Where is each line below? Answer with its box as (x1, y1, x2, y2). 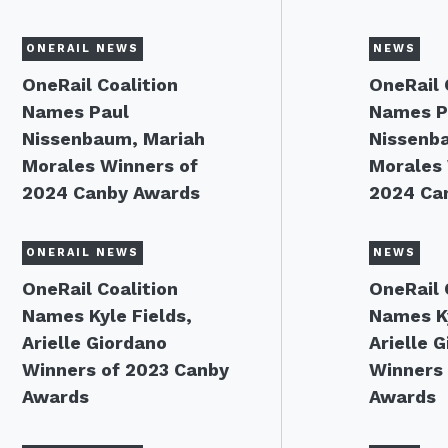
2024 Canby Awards (22, 182, 200, 203)
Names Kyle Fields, (22, 305, 192, 326)
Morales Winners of (22, 155, 198, 176)
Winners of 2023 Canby (22, 359, 229, 380)
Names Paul (22, 101, 129, 122)
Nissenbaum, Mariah (22, 128, 205, 149)
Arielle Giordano (22, 332, 167, 353)
